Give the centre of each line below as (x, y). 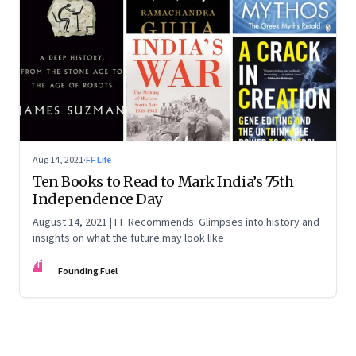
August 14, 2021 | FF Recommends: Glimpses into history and (176, 223)
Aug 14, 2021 (58, 161)
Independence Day (97, 199)
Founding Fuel (88, 272)
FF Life (99, 161)
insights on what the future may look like (128, 239)
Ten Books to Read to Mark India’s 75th (163, 182)
